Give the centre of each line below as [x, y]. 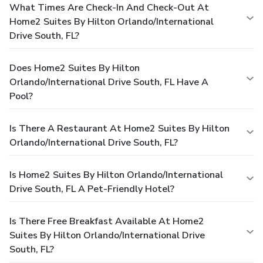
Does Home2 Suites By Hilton [75, 68]
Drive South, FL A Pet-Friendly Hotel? [92, 189]
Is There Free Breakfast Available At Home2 [107, 221]
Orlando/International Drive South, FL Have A [109, 82]
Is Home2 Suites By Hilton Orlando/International [116, 175]
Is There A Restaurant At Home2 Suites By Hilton [119, 128]
